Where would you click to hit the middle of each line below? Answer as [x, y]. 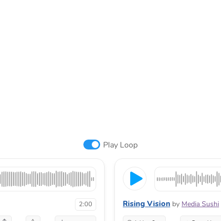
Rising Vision [147, 203]
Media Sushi [200, 204]
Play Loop [120, 145]
